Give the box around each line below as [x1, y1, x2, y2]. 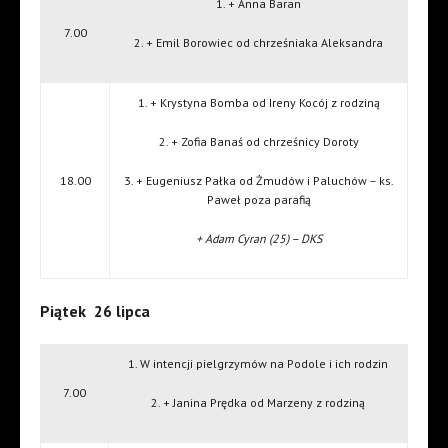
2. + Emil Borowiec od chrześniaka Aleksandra [134, 35, 383, 51]
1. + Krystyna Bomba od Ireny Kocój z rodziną [137, 95, 380, 111]
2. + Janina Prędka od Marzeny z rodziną [151, 395, 365, 411]
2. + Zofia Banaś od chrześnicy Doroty [158, 134, 359, 150]
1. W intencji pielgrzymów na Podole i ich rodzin [128, 356, 388, 372]
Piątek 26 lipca [40, 301, 150, 322]
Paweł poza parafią [206, 192, 311, 208]
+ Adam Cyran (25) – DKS [195, 231, 322, 247]
